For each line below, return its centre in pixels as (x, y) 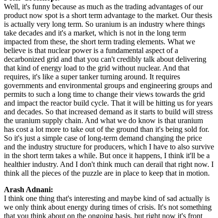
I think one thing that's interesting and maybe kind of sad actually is (107, 198)
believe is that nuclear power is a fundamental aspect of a (91, 50)
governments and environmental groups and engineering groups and (108, 85)
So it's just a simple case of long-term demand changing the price (103, 138)
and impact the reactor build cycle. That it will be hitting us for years (108, 103)
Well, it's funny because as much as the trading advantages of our (103, 6)
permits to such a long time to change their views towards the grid (104, 94)
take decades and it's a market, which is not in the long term (95, 33)
